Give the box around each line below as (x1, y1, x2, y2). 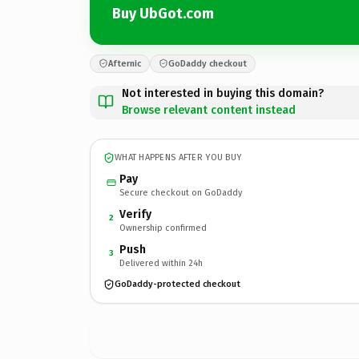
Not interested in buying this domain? (122, 86, 324, 100)
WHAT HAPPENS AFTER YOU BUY (115, 152, 242, 163)
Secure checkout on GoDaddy (119, 187, 242, 198)
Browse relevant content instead (122, 103, 296, 117)
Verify (119, 207, 151, 221)
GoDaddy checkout (168, 58, 247, 69)
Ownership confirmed (119, 222, 207, 233)
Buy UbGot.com (112, 5, 214, 22)
